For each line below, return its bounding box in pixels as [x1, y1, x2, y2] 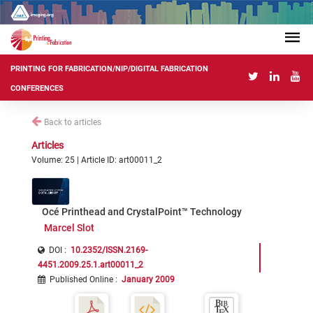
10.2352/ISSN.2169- [71, 245, 147, 255]
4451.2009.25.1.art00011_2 [38, 260, 143, 270]
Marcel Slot [43, 222, 94, 233]
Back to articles [44, 117, 101, 127]
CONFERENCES [10, 84, 64, 94]
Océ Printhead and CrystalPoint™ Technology [42, 206, 242, 217]
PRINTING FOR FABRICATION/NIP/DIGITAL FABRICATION [10, 64, 208, 74]
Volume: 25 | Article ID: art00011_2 [31, 155, 162, 165]
